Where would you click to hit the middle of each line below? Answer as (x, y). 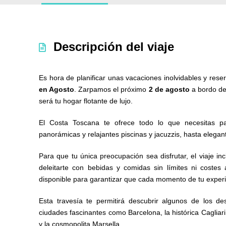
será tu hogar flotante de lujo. (86, 101)
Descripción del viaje (114, 47)
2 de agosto (169, 90)
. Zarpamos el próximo (111, 90)
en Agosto (57, 90)
